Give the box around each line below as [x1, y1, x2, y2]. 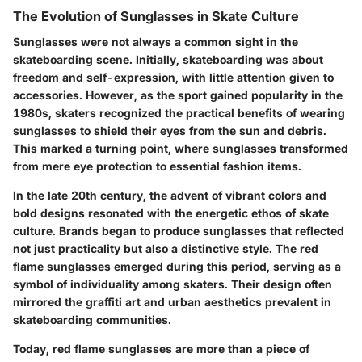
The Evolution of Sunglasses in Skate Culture [13, 8, 299, 25]
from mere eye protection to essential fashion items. [13, 159, 301, 174]
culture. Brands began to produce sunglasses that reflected [13, 224, 344, 238]
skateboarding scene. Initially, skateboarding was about [13, 53, 323, 67]
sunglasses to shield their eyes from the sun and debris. [13, 124, 326, 138]
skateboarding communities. [13, 313, 171, 327]
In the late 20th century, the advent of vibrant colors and [13, 188, 326, 203]
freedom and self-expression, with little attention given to [13, 70, 334, 85]
